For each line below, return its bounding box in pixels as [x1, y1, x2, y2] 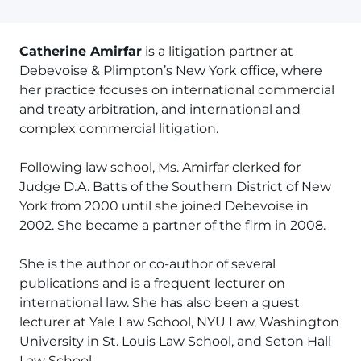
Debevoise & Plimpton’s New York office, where [19, 63, 322, 78]
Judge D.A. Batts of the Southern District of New [19, 179, 331, 194]
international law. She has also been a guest [19, 295, 300, 310]
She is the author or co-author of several [19, 256, 276, 272]
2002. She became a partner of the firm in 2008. [19, 218, 326, 233]
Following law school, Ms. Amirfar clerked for [19, 160, 301, 175]
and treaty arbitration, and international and [19, 102, 301, 117]
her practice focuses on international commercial [19, 82, 334, 98]
